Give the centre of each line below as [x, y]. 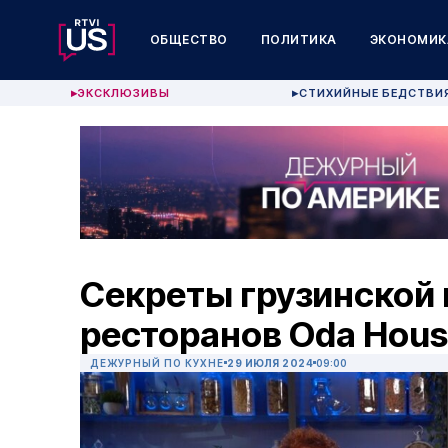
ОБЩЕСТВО [188, 39]
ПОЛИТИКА [298, 39]
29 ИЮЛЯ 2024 [270, 363]
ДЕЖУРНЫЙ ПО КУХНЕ [157, 363]
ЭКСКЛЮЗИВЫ [124, 93]
